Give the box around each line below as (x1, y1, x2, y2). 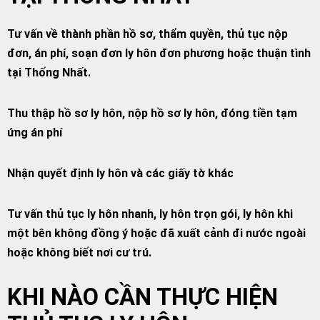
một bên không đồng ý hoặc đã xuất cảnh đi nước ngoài (7, 226, 306, 240)
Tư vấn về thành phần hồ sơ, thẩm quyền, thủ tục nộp (7, 27, 288, 41)
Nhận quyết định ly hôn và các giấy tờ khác (7, 166, 234, 180)
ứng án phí (7, 126, 62, 139)
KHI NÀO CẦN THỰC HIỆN (7, 284, 278, 311)
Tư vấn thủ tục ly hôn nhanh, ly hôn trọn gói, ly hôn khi (7, 207, 293, 221)
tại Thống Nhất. (7, 66, 91, 79)
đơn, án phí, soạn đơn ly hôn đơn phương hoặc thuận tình (7, 46, 311, 60)
